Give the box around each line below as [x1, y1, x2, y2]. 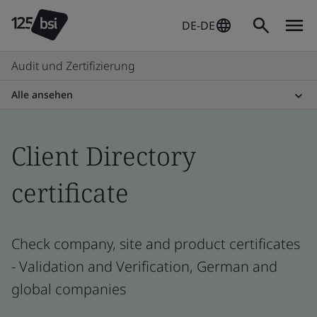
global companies [11, 279, 126, 299]
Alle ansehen [11, 88, 73, 101]
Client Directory [11, 139, 196, 173]
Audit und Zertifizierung [11, 58, 135, 74]
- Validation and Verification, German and [11, 256, 277, 276]
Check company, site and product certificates [11, 234, 300, 253]
